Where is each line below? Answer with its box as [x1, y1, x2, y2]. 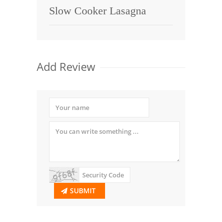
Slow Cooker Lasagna [49, 4, 146, 17]
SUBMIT [70, 185, 96, 195]
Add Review [37, 58, 95, 74]
